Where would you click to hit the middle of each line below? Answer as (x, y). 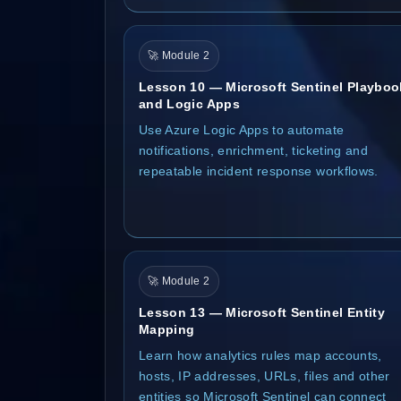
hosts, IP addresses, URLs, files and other (264, 375)
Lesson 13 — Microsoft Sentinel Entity (262, 312)
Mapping (167, 329)
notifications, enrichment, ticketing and (254, 150)
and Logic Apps (189, 103)
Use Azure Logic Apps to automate (242, 129)
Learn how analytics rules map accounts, (260, 355)
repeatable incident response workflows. (259, 171)
